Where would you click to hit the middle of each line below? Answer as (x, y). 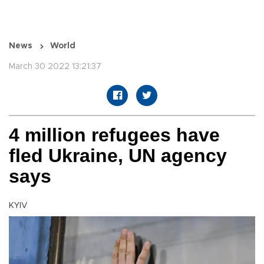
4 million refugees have (114, 135)
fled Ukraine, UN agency (118, 156)
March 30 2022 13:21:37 (55, 67)
